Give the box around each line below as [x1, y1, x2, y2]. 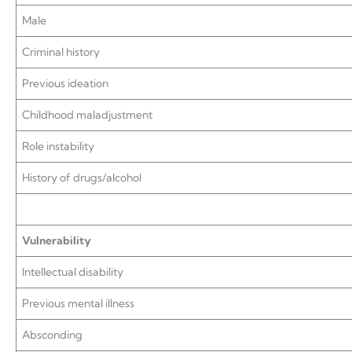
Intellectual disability [22, 265, 123, 279]
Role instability [22, 139, 94, 153]
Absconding [22, 328, 82, 342]
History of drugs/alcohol [22, 170, 141, 185]
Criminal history [22, 45, 100, 59]
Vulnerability [22, 233, 91, 247]
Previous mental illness [22, 296, 134, 310]
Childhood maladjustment [22, 108, 152, 122]
